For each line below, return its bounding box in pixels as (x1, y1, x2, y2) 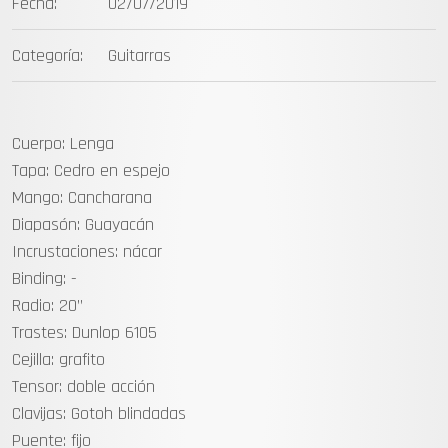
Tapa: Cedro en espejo (12, 159, 170, 183)
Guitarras (108, 44, 171, 68)
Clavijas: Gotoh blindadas (12, 402, 186, 426)
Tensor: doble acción (12, 375, 155, 399)
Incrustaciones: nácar (12, 240, 162, 264)
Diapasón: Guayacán (12, 213, 154, 237)
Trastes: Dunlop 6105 (12, 321, 157, 345)
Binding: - (12, 267, 77, 291)
